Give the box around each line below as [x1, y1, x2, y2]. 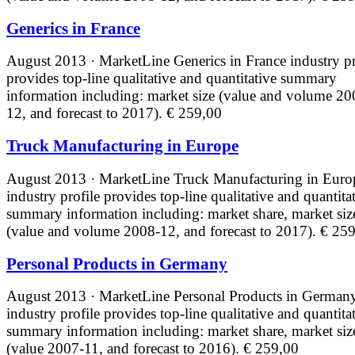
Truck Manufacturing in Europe [6, 137, 239, 155]
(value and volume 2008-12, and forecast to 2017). [6, 222, 320, 239]
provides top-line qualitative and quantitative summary [6, 70, 337, 87]
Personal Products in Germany [6, 254, 227, 273]
